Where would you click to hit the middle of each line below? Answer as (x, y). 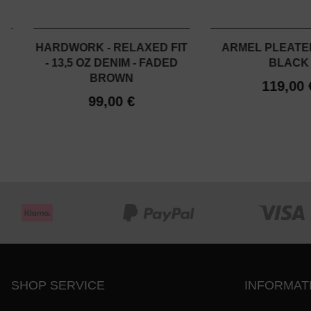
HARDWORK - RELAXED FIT (112, 48)
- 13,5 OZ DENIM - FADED (112, 63)
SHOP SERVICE (58, 286)
